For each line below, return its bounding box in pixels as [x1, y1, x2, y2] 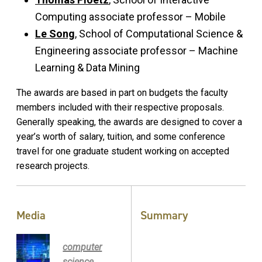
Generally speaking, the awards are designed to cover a [16, 116, 242, 128]
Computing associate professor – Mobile [35, 11, 226, 23]
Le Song [35, 27, 75, 40]
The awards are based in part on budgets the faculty [16, 87, 228, 99]
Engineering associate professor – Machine [35, 44, 238, 57]
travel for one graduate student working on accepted [16, 146, 229, 157]
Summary [140, 207, 188, 223]
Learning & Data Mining [35, 61, 140, 74]
